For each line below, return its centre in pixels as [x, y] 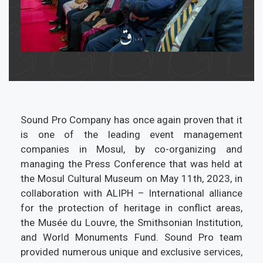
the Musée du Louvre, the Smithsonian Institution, [131, 223]
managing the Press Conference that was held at [131, 164]
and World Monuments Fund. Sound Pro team [131, 237]
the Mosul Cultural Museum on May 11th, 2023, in [131, 179]
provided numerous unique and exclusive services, [131, 252]
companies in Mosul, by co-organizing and [131, 149]
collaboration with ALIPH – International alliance [131, 193]
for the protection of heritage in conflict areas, [131, 208]
